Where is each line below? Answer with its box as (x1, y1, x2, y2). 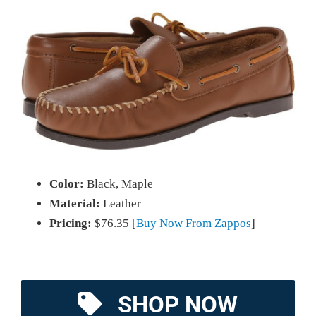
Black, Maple (84, 176, 153, 190)
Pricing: (49, 216, 92, 230)
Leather (100, 196, 141, 210)
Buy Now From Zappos (136, 216, 251, 230)
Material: (49, 196, 100, 210)
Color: (49, 176, 84, 190)
